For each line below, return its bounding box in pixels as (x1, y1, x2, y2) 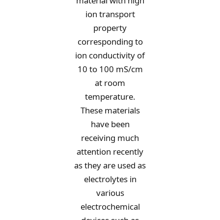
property (93, 22, 127, 34)
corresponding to (77, 36, 143, 48)
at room (95, 77, 125, 89)
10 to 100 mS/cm (77, 63, 143, 75)
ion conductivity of (75, 50, 145, 61)
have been (90, 118, 130, 130)
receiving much (81, 132, 139, 144)
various (96, 187, 124, 199)
